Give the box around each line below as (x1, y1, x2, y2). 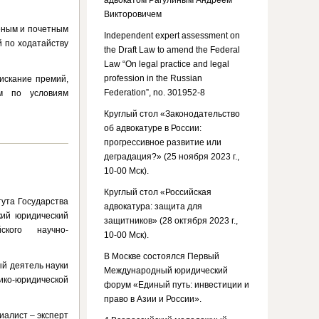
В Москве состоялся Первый (104, 251, 219, 261)
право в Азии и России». (104, 294, 202, 304)
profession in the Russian (104, 73, 202, 83)
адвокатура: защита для (104, 202, 202, 211)
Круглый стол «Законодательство (104, 109, 240, 119)
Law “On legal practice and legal (104, 59, 229, 69)
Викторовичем (104, 9, 162, 19)
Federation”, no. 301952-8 (104, 88, 205, 98)
